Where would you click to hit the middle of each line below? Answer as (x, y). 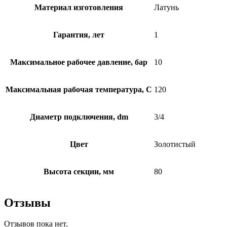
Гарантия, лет (79, 34)
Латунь (166, 7)
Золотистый (175, 144)
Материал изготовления (79, 7)
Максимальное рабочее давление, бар (79, 62)
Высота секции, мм (79, 171)
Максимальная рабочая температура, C (79, 89)
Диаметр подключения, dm (79, 117)
